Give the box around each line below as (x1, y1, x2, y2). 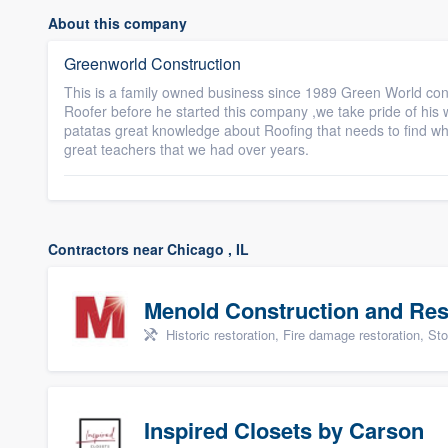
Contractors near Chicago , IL (48, 239, 249, 259)
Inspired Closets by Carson (144, 414, 424, 446)
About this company (48, 13, 187, 33)
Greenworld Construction (64, 52, 241, 75)
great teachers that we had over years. (64, 139, 309, 159)
